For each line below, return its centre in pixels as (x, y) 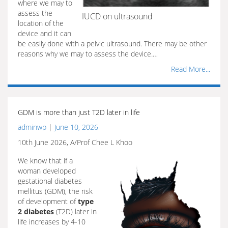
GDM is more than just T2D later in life (79, 112)
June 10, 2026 (76, 127)
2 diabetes (36, 211)
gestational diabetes (50, 181)
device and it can (45, 33)
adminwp (32, 127)
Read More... (191, 69)
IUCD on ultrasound (117, 16)
